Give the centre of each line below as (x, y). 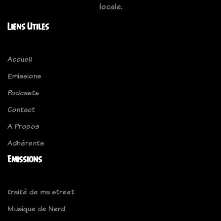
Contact (21, 110)
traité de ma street (41, 192)
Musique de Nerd (36, 209)
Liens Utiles (28, 27)
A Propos (23, 126)
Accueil (20, 59)
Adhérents (26, 143)
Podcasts (23, 93)
